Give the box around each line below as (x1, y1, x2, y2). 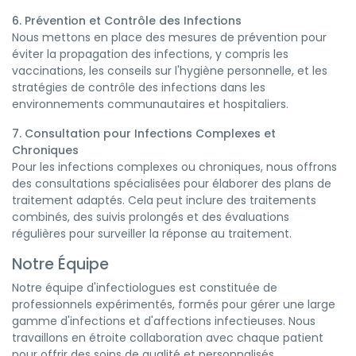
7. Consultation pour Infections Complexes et (12, 126, 276, 141)
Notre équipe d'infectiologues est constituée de (12, 280, 277, 296)
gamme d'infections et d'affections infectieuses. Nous (12, 313, 315, 329)
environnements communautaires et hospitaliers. (12, 96, 288, 112)
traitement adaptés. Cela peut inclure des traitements (12, 192, 316, 208)
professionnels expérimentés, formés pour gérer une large (12, 296, 335, 312)
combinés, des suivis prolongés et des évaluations (12, 209, 289, 225)
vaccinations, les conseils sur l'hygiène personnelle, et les (12, 63, 327, 79)
